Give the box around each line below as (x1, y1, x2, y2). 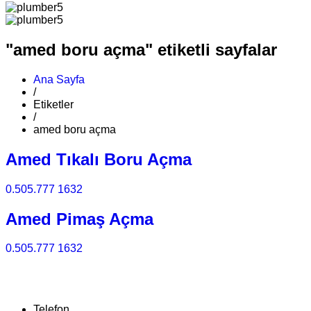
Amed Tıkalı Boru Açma (6, 149, 192, 169)
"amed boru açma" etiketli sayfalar (6, 40, 277, 59)
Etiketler (33, 98, 74, 110)
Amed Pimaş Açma (6, 209, 153, 228)
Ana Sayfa (33, 73, 85, 85)
